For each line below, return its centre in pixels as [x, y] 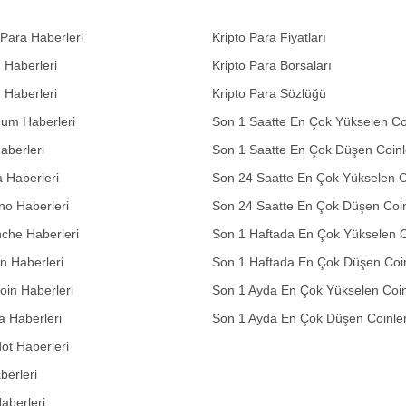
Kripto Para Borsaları [272, 65]
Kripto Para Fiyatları [269, 37]
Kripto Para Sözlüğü [269, 93]
